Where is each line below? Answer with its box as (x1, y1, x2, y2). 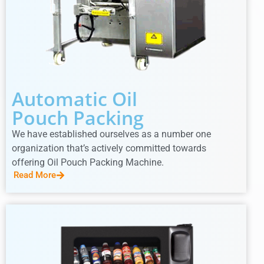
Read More (14, 170, 56, 181)
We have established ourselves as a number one (12, 128, 211, 140)
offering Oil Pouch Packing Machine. (12, 157, 164, 169)
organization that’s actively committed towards (12, 143, 206, 154)
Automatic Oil (12, 86, 137, 112)
